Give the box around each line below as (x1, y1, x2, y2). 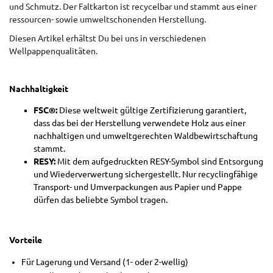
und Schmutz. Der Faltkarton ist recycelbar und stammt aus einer (9, 2, 257, 12)
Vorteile (9, 235, 42, 246)
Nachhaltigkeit (9, 84, 68, 94)
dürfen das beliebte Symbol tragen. (34, 195, 168, 205)
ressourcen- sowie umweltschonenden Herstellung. (9, 15, 206, 25)
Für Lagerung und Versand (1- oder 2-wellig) (21, 257, 188, 268)
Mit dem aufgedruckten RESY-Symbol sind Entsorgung (57, 157, 263, 167)
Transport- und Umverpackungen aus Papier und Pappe (34, 182, 242, 193)
